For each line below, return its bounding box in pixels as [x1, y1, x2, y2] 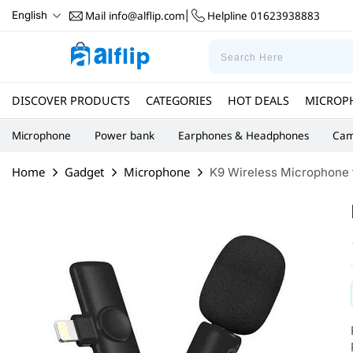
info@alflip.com [106, 8, 185, 23]
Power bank [95, 128, 154, 143]
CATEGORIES [146, 92, 212, 108]
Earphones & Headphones [178, 128, 309, 143]
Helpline [207, 8, 247, 23]
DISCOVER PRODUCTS [12, 92, 130, 108]
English [12, 9, 47, 21]
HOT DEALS [228, 92, 289, 108]
